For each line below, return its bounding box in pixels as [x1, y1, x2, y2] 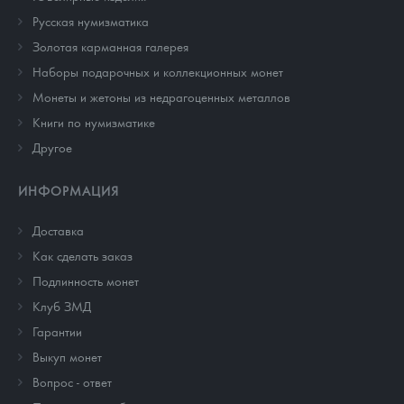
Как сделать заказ [32, 247, 133, 264]
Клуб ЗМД [32, 298, 91, 315]
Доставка [32, 222, 84, 239]
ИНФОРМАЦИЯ [18, 182, 119, 199]
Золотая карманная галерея [32, 38, 188, 55]
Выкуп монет [32, 348, 102, 365]
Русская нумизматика [32, 13, 149, 30]
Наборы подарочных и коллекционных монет [32, 63, 283, 80]
